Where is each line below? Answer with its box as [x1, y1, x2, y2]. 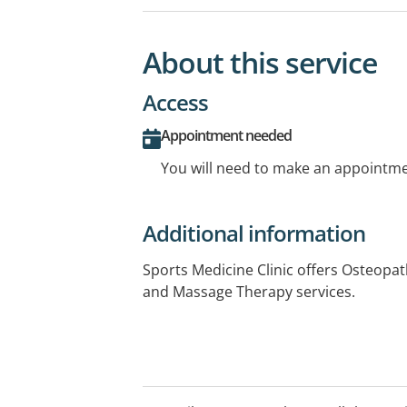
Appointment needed [161, 124, 292, 145]
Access [143, 86, 208, 117]
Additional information [143, 217, 365, 248]
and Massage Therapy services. [143, 281, 355, 302]
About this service [143, 42, 377, 82]
